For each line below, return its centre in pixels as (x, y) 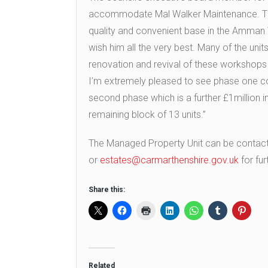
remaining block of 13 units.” (147, 115)
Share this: (107, 190)
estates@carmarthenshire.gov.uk (169, 160)
